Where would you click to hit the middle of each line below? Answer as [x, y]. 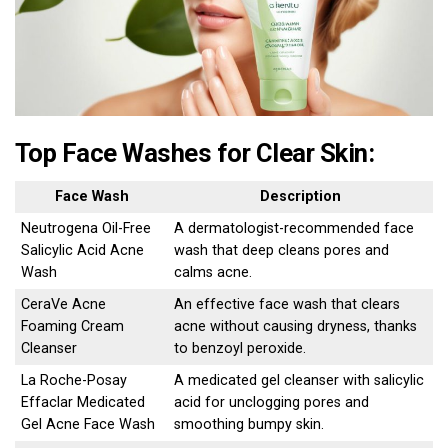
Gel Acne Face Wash [88, 424]
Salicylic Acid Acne [83, 250]
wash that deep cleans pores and [282, 250]
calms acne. [213, 272]
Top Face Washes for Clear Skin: [195, 152]
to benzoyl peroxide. [240, 348]
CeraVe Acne [64, 304]
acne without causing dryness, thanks [296, 326]
